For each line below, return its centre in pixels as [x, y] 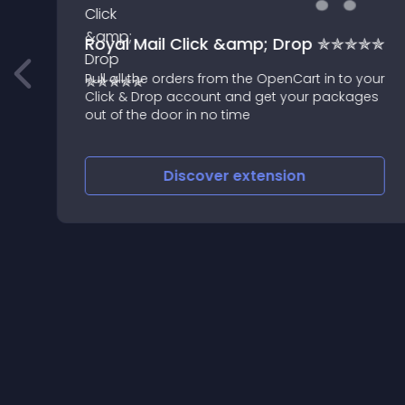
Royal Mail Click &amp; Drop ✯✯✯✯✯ [232, 43]
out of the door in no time [165, 114]
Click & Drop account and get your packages [229, 96]
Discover [196, 176]
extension [267, 176]
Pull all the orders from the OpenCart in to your [232, 78]
